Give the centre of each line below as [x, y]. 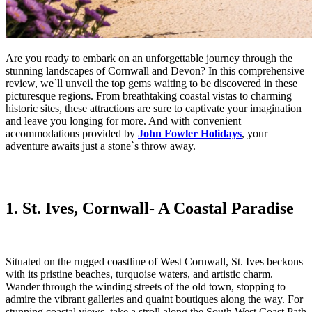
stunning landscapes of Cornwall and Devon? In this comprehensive [155, 71]
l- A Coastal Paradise [219, 208]
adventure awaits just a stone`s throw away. [101, 146]
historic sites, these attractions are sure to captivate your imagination [154, 109]
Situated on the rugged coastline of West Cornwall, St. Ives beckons [154, 261]
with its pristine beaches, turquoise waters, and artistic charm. [139, 274]
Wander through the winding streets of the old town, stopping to [146, 286]
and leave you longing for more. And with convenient [123, 121]
